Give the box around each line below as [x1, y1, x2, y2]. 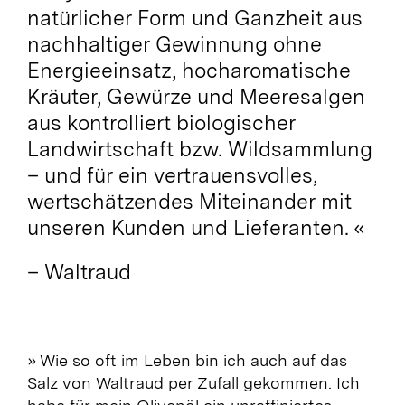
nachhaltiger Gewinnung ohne [26, 31, 322, 57]
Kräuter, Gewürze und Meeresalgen [26, 83, 365, 109]
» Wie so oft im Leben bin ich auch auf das [26, 350, 347, 370]
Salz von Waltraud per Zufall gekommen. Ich [26, 372, 360, 392]
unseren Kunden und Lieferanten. [26, 214, 353, 240]
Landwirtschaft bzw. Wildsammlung [26, 136, 372, 162]
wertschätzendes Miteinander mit [26, 188, 352, 214]
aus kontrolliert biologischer [26, 109, 296, 136]
